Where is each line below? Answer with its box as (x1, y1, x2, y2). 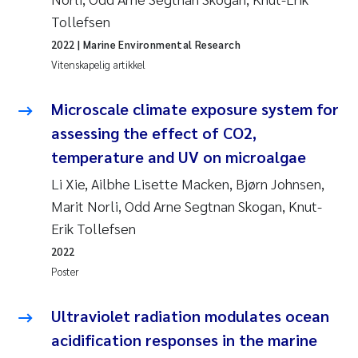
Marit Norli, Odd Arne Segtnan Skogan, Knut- (51, 196, 322, 215)
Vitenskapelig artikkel (51, 57, 145, 71)
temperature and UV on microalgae (51, 145, 306, 167)
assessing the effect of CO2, (51, 121, 257, 143)
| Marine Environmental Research (74, 37, 241, 51)
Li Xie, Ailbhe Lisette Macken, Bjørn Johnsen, (51, 173, 324, 193)
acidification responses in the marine (51, 328, 317, 350)
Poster (51, 264, 78, 278)
